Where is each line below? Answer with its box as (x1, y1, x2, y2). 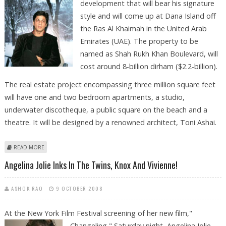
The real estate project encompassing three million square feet (4, 79, 215, 89)
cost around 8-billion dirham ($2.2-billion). (80, 61, 217, 71)
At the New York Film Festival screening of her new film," (4, 208, 192, 218)
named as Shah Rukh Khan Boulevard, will (80, 48, 218, 59)
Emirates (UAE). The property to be (80, 36, 198, 46)
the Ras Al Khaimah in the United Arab (80, 23, 207, 33)
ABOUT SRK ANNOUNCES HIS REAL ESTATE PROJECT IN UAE (44, 143, 192, 150)
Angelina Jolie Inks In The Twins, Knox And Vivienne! (4, 158, 178, 172)
